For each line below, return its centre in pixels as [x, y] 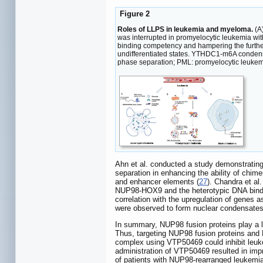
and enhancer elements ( [157, 181]
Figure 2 [134, 14]
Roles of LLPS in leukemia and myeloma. [185, 30]
